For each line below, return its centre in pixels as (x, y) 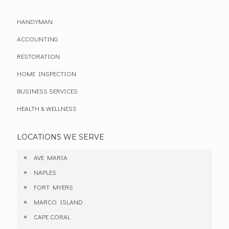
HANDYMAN (35, 21)
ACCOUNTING (37, 39)
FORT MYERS (53, 187)
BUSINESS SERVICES (47, 91)
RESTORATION (38, 56)
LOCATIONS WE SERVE (61, 137)
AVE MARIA (51, 157)
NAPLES (45, 172)
